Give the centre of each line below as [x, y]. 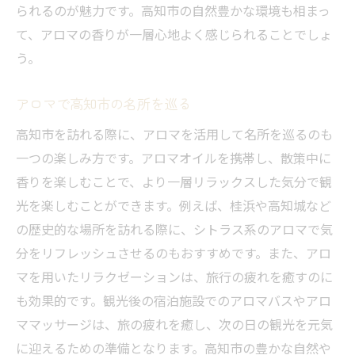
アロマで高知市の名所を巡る [103, 104]
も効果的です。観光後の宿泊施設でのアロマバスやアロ [174, 301]
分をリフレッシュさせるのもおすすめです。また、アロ [174, 253]
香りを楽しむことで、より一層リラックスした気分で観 [174, 182]
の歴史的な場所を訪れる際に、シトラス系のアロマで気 [174, 229]
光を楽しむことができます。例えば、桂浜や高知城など [174, 206]
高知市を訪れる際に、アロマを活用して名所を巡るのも [174, 134]
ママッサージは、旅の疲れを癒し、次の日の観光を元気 [174, 324]
